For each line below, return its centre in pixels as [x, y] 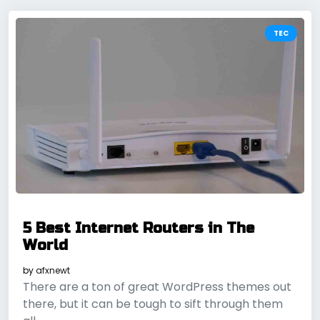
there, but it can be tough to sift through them [153, 304]
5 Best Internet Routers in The [139, 228]
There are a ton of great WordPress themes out [157, 286]
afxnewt [53, 270]
